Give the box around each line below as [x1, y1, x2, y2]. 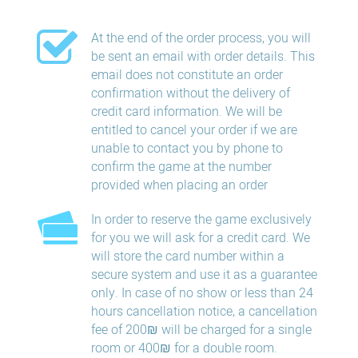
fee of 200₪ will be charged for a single [90, 320, 312, 340]
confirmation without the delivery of [90, 84, 290, 103]
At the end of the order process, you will [90, 29, 311, 48]
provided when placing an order [90, 176, 268, 195]
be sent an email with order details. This [90, 47, 315, 66]
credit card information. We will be [90, 102, 282, 121]
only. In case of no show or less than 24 [90, 284, 313, 303]
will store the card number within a [90, 247, 284, 266]
